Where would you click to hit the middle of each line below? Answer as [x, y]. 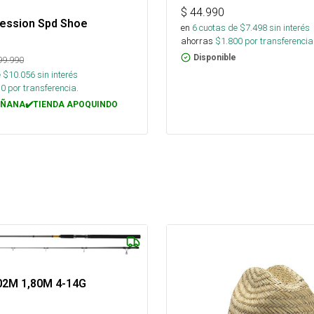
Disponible [215, 58]
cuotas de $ [221, 28]
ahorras [197, 41]
